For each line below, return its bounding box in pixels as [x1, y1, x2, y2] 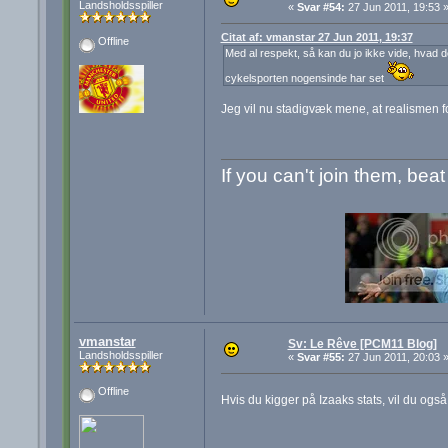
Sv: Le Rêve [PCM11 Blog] [287, 337, 437, 352]
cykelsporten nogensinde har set [224, 71, 387, 84]
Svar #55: [296, 351, 345, 364]
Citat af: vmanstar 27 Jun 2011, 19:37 [220, 30, 413, 43]
